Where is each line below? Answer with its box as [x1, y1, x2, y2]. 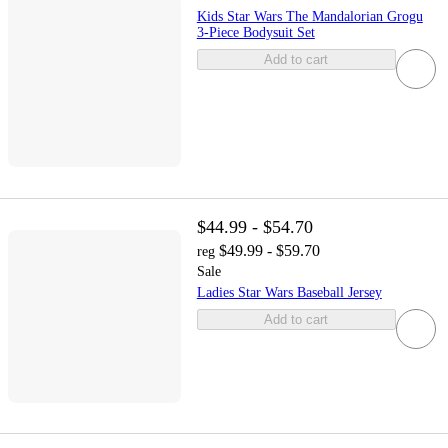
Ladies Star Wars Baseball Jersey [196, 285, 382, 301]
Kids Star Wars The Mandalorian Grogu [196, 8, 423, 24]
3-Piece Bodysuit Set [196, 24, 315, 40]
